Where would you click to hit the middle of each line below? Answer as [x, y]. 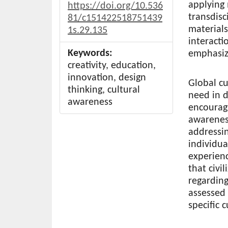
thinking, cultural [104, 90]
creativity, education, [112, 65]
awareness [90, 102]
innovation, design [107, 78]
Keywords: [90, 53]
